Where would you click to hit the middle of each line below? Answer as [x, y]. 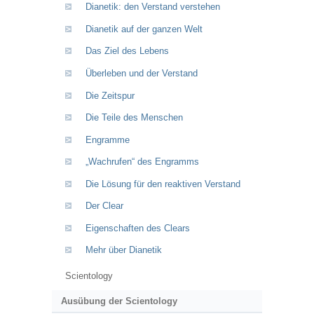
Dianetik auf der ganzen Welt [144, 29]
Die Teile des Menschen [134, 118]
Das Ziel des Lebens [127, 51]
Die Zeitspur [110, 95]
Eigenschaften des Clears [137, 228]
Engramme [107, 139]
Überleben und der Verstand [141, 73]
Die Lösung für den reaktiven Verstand [163, 184]
